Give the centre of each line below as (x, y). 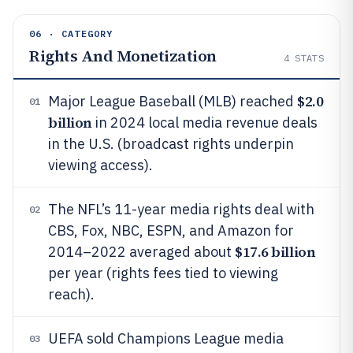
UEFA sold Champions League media (166, 338)
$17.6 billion (275, 252)
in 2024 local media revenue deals (204, 123)
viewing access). (100, 165)
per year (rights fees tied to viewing (163, 273)
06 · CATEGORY (71, 33)
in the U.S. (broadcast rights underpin (171, 144)
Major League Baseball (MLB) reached (173, 101)
